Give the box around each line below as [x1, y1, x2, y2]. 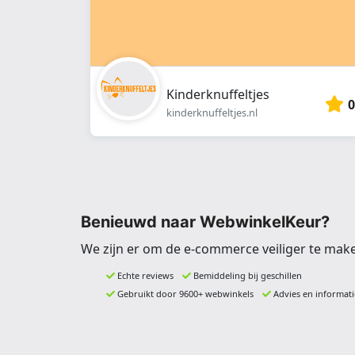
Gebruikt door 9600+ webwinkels [117, 287, 254, 300]
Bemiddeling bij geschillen [193, 269, 302, 281]
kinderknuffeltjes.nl [166, 105, 258, 120]
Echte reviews [117, 269, 174, 281]
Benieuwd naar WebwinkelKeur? [81, 212, 330, 231]
